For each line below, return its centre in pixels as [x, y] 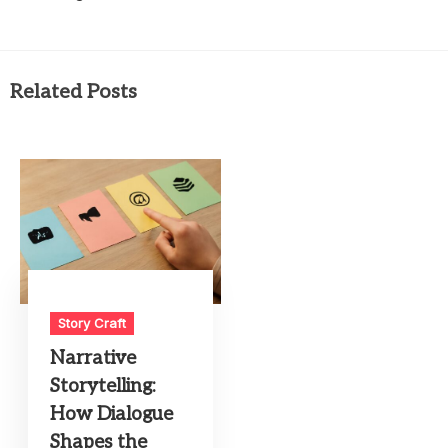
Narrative [93, 359]
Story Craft [92, 323]
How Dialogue [112, 415]
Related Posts [73, 92]
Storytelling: [103, 387]
